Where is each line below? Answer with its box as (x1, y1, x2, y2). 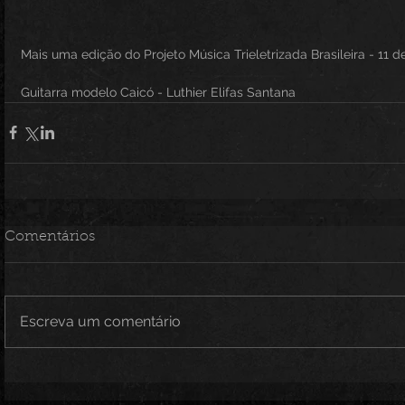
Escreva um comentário (20, 312, 181, 330)
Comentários (5, 229, 95, 244)
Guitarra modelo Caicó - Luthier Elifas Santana (21, 84, 296, 99)
